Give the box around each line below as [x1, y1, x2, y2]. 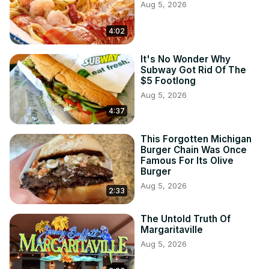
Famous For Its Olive [141, 155, 234, 167]
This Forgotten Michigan [141, 133, 252, 145]
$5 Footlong [141, 75, 196, 87]
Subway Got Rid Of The [141, 64, 246, 76]
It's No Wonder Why [141, 53, 231, 65]
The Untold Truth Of [141, 213, 231, 225]
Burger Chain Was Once [141, 144, 247, 156]
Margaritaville [141, 224, 203, 236]
